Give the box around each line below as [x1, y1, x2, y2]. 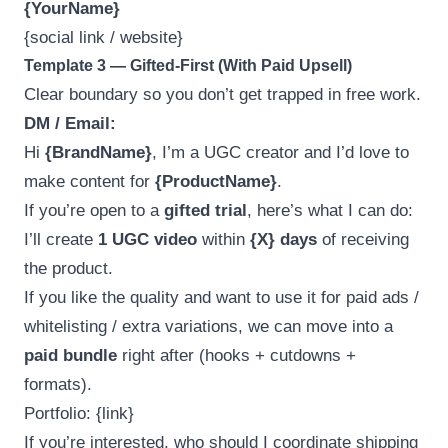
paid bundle [24, 345, 117, 365]
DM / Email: [24, 113, 116, 133]
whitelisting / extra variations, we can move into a [24, 316, 393, 336]
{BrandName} [45, 142, 152, 162]
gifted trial [164, 200, 247, 220]
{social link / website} [24, 27, 183, 47]
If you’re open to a [24, 200, 164, 220]
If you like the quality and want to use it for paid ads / [24, 287, 419, 307]
